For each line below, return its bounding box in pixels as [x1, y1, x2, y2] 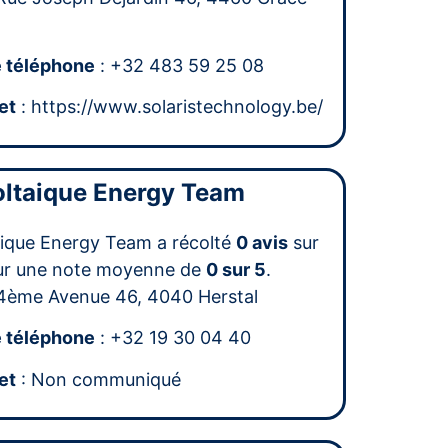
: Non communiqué [16, 368, 182, 390]
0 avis [236, 231, 289, 253]
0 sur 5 [206, 258, 267, 280]
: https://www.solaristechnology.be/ [16, 96, 324, 118]
